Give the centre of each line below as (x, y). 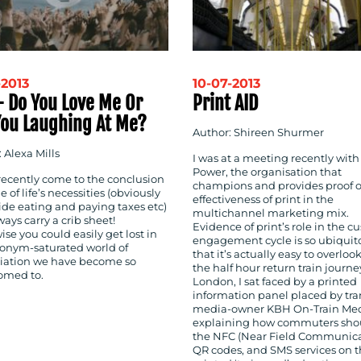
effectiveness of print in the (263, 200)
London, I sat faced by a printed (275, 282)
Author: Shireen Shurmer (258, 133)
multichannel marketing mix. (272, 214)
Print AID (225, 103)
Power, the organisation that (267, 172)
